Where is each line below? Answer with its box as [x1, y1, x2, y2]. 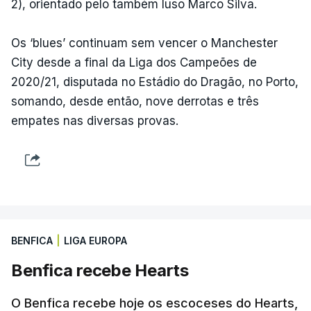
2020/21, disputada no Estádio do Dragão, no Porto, [11, 74, 299, 89]
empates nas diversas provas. [11, 113, 178, 128]
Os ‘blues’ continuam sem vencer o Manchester [11, 35, 278, 50]
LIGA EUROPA [64, 234, 127, 246]
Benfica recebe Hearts [11, 260, 189, 280]
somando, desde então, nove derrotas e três [11, 94, 259, 108]
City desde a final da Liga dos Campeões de [11, 55, 257, 69]
